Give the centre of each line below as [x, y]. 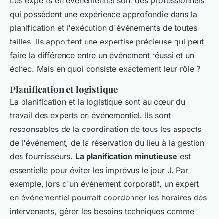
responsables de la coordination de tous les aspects [106, 129]
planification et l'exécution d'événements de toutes [103, 28]
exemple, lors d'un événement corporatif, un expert [104, 184]
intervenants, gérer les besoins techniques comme [102, 211]
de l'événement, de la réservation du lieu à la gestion [107, 143]
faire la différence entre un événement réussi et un [102, 55]
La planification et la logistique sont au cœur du [98, 102]
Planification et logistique [64, 89]
